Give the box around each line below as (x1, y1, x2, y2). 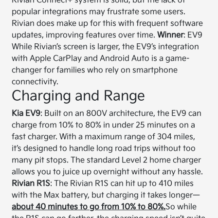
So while (165, 202, 197, 212)
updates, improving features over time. (12, 31, 158, 40)
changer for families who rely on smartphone (12, 66, 178, 75)
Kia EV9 (12, 109, 41, 118)
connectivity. (12, 77, 59, 87)
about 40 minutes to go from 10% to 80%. (12, 202, 166, 212)
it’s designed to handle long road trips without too (12, 144, 196, 153)
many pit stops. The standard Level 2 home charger (12, 156, 201, 165)
